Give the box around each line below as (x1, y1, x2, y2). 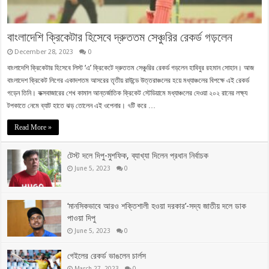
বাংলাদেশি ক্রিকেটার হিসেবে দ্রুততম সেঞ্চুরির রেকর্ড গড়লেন (7, 30, 233, 45)
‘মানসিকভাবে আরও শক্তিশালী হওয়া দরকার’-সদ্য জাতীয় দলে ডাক (67, 201, 247, 211)
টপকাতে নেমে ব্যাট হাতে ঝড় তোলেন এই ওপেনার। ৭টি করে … (7, 101, 156, 110)
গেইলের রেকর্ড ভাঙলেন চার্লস (67, 251, 147, 261)
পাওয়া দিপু (67, 213, 96, 223)
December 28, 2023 (14, 48, 74, 56)
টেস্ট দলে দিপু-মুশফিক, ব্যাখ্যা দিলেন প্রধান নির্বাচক (67, 151, 209, 161)
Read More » (14, 123, 52, 132)
